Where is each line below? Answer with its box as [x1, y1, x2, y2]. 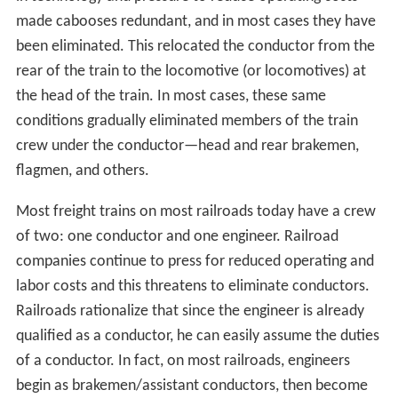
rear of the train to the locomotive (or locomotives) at [15, 62, 366, 80]
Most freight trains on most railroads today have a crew [15, 203, 376, 220]
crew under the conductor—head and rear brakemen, [15, 137, 359, 155]
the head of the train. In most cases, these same [15, 87, 326, 105]
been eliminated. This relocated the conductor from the [15, 37, 375, 55]
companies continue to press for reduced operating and [15, 252, 374, 270]
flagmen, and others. [15, 162, 149, 179]
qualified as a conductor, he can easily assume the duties [15, 327, 379, 345]
